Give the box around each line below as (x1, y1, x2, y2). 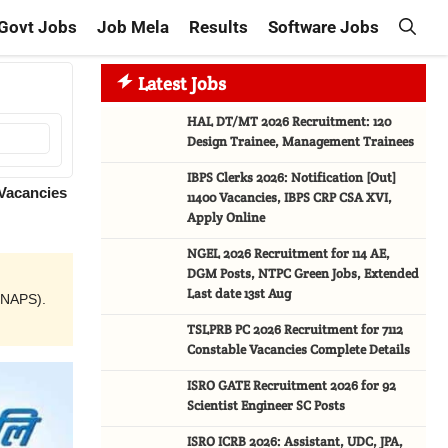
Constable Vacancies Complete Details (187, 341, 411, 358)
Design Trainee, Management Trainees (187, 133, 415, 150)
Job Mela (97, 17, 169, 37)
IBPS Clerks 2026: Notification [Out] (187, 169, 397, 186)
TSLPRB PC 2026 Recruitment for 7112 (187, 321, 404, 338)
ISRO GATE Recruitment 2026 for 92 (187, 377, 397, 394)
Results (189, 17, 248, 37)
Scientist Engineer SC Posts (187, 397, 346, 414)
